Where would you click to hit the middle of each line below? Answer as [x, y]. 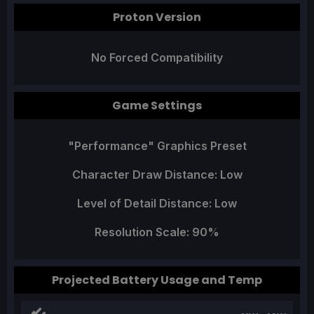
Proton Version [157, 18]
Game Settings [157, 106]
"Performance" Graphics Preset [157, 146]
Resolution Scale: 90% [157, 232]
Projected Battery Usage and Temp [157, 280]
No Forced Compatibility [157, 58]
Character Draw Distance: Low [157, 175]
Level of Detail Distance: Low [157, 204]
